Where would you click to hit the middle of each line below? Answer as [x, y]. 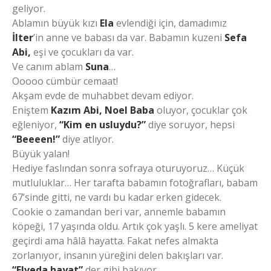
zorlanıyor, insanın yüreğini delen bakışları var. [118, 256]
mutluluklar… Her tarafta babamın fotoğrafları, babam [135, 183]
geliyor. [29, 9]
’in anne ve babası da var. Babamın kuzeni [128, 38]
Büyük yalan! [41, 154]
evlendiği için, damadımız [170, 23]
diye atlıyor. [87, 139]
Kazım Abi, [77, 110]
